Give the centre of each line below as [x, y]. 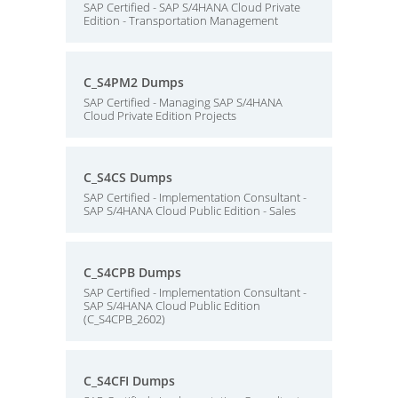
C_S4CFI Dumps [129, 381]
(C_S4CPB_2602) [124, 319]
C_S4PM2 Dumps [134, 82]
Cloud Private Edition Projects [160, 115]
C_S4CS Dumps [128, 177]
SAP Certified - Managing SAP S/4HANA [183, 102]
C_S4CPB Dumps [132, 272]
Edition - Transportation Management [181, 20]
